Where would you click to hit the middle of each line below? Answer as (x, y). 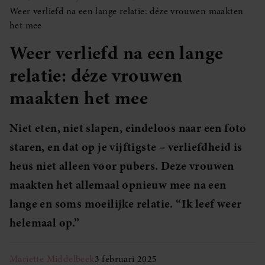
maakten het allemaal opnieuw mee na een (118, 185)
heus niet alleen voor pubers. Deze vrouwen (122, 166)
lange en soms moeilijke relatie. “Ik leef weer (126, 204)
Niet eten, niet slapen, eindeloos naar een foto (128, 128)
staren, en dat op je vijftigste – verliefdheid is (126, 147)
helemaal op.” (45, 223)
